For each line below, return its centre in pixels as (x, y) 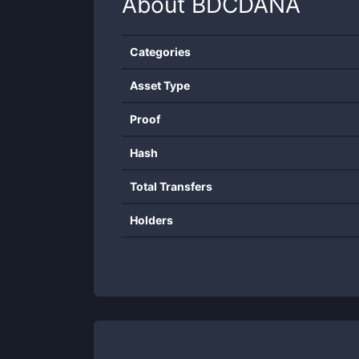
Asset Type (160, 85)
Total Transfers (171, 186)
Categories (160, 52)
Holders (151, 220)
